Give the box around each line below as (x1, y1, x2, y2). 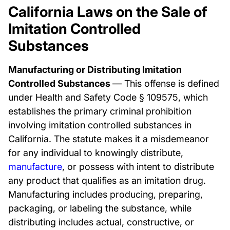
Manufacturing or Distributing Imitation (8, 64, 182, 75)
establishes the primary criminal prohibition (8, 106, 191, 117)
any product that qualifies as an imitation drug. (8, 175, 206, 186)
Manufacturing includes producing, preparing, (8, 189, 203, 200)
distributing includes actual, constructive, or (8, 217, 194, 227)
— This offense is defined (112, 78, 219, 89)
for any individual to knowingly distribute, (8, 147, 183, 158)
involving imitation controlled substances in (8, 120, 191, 130)
